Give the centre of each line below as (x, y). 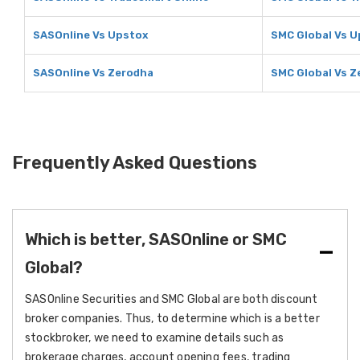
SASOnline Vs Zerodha (93, 73)
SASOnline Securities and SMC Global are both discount (172, 299)
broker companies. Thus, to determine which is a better (172, 319)
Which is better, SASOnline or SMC (156, 239)
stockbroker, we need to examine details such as (155, 338)
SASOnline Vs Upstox (90, 35)
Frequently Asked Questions (135, 163)
